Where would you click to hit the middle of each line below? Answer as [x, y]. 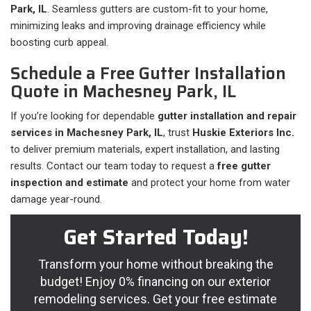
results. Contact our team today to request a [114, 166]
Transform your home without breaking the [155, 264]
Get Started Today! [155, 237]
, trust [178, 133]
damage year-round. [56, 200]
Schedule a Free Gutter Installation [148, 74]
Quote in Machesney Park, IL [123, 92]
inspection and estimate [69, 183]
